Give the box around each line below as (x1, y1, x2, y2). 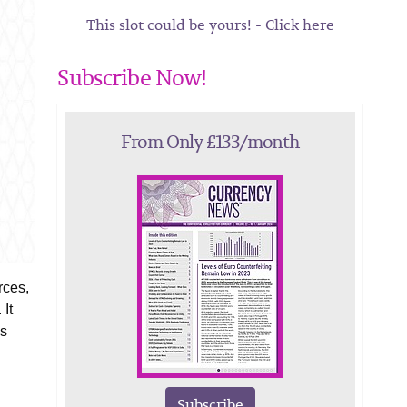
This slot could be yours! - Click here (85, 14, 334, 35)
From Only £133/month (120, 127, 300, 155)
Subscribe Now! (57, 61, 207, 94)
